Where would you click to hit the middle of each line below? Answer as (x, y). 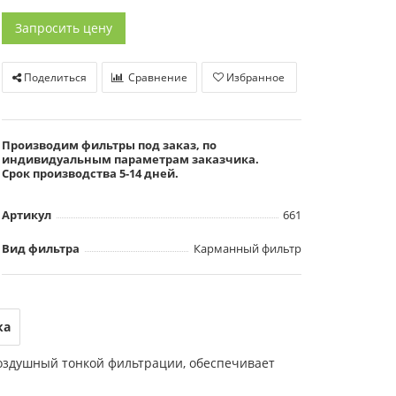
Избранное (256, 77)
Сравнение (157, 77)
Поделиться (53, 77)
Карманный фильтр (247, 248)
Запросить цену (63, 28)
